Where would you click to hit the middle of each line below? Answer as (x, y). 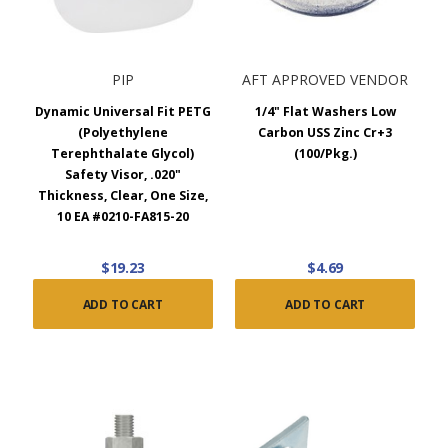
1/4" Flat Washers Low (325, 111)
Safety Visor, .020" (122, 174)
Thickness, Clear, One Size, (122, 195)
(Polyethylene (122, 132)
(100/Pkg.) (325, 153)
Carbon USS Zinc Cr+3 (325, 132)
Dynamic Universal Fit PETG (122, 111)
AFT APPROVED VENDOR (325, 79)
